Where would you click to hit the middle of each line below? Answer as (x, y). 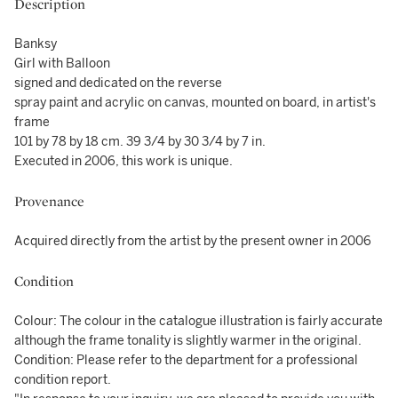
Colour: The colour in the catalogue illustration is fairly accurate (199, 321)
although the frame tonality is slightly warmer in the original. (188, 341)
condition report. (63, 380)
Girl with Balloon (62, 64)
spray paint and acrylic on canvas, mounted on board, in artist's (195, 103)
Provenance (49, 201)
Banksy (36, 44)
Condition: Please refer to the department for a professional (186, 360)
